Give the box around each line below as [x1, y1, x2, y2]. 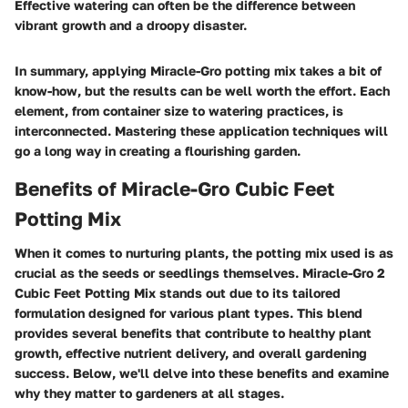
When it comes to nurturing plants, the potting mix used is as [15, 245, 393, 261]
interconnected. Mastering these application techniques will [15, 122, 388, 138]
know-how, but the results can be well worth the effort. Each [15, 82, 390, 98]
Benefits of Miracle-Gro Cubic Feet [15, 176, 334, 200]
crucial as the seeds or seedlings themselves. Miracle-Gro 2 [15, 265, 385, 281]
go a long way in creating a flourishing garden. [15, 142, 301, 158]
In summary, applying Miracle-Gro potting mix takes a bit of [15, 62, 382, 78]
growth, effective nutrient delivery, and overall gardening [15, 345, 367, 362]
